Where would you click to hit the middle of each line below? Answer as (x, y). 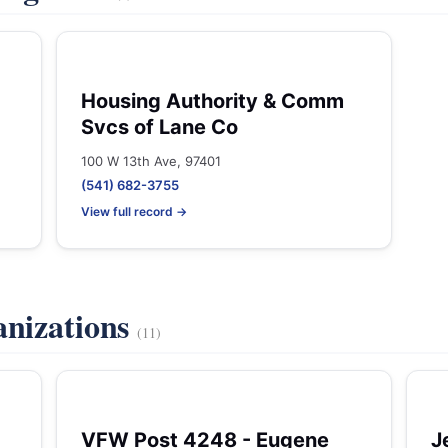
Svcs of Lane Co (159, 127)
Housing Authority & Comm (212, 101)
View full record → (134, 211)
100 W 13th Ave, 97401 (151, 161)
